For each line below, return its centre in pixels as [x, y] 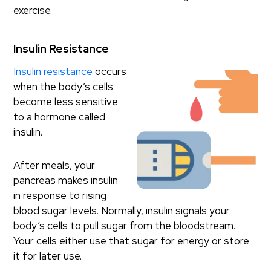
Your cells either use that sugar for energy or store [132, 241]
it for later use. [48, 256]
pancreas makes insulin [66, 180]
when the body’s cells [64, 87]
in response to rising [60, 195]
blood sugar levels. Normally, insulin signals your [122, 211]
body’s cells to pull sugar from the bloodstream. [125, 226]
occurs [110, 71]
